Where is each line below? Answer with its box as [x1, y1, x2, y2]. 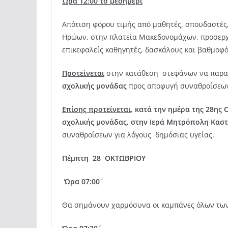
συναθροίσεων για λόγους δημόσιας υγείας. [62, 130, 214, 140]
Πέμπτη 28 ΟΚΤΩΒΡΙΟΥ [62, 153, 146, 163]
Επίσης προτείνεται [62, 104, 131, 115]
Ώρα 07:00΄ [64, 177, 100, 187]
